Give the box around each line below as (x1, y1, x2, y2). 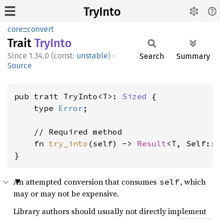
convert (27, 25, 54, 34)
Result (137, 138, 166, 148)
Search (139, 52, 164, 61)
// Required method (14, 127, 122, 137)
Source (7, 61, 32, 70)
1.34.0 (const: (29, 51, 77, 60)
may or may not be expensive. (13, 188, 119, 199)
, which (180, 176, 206, 187)
